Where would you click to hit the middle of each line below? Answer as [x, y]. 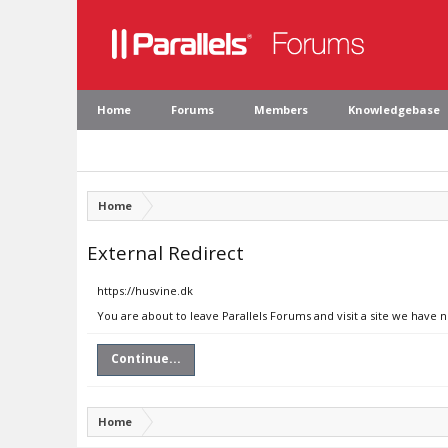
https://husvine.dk [145, 290]
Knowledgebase [394, 109]
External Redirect [165, 252]
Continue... [146, 358]
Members [281, 109]
